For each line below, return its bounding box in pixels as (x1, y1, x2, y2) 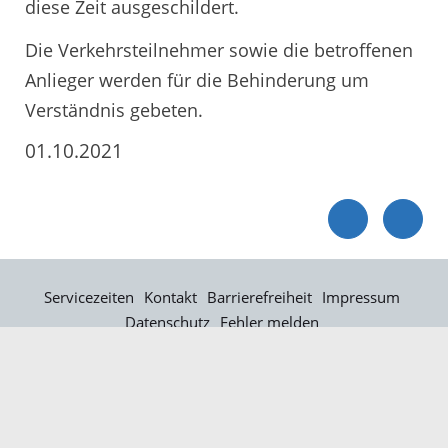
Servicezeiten (43, 286, 134, 307)
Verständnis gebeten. (25, 98, 203, 123)
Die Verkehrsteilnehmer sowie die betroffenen (25, 38, 413, 63)
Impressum (321, 286, 400, 307)
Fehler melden (219, 311, 319, 332)
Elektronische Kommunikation (118, 336, 325, 357)
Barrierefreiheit (206, 286, 312, 307)
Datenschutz (124, 311, 210, 332)
